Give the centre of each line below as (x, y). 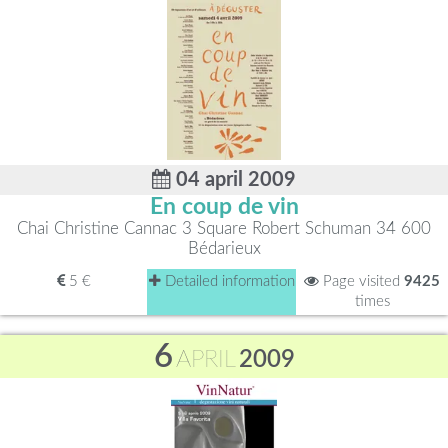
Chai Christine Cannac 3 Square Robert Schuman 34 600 (224, 228)
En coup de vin (224, 207)
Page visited (361, 281)
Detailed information (227, 281)
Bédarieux (224, 248)
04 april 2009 (233, 180)
